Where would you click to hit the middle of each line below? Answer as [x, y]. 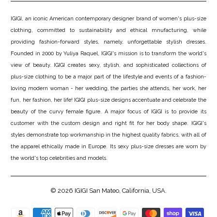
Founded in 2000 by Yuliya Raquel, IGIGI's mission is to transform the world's [108, 54]
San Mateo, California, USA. [127, 191]
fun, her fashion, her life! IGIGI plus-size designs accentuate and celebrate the [108, 100]
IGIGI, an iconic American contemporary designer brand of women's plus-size [108, 19]
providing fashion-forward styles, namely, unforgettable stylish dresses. [108, 42]
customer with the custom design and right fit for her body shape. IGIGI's [108, 124]
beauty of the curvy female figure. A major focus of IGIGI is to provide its [108, 112]
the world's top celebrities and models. [59, 158]
